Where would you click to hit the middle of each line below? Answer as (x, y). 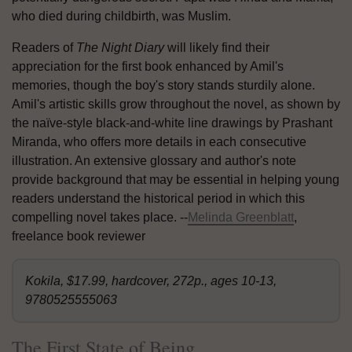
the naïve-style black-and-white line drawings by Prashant (172, 123)
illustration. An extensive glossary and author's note (154, 160)
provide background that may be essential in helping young (176, 179)
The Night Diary (120, 47)
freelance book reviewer (79, 236)
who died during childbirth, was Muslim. (121, 16)
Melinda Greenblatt (241, 217)
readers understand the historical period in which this (158, 198)
